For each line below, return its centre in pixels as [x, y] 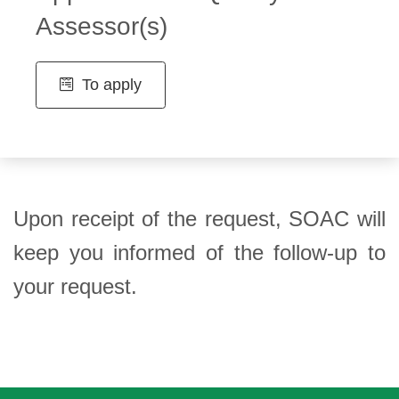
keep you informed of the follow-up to [199, 252]
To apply [109, 84]
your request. [75, 286]
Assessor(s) [101, 26]
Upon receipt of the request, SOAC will [199, 218]
